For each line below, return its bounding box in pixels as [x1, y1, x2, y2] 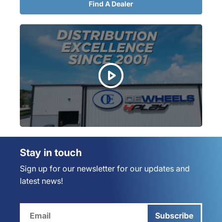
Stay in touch [20, 147, 82, 159]
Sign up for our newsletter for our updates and [20, 164, 190, 173]
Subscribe [155, 211, 193, 221]
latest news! [20, 176, 63, 186]
